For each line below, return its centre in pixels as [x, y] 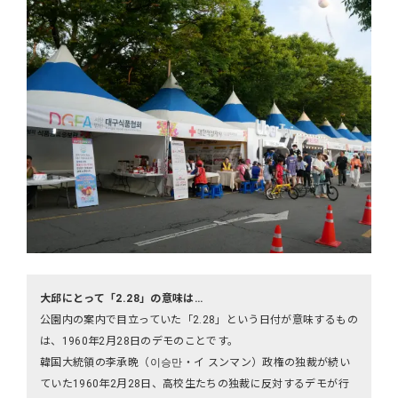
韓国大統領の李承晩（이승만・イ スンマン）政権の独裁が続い [195, 362]
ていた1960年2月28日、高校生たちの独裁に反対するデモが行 [195, 384]
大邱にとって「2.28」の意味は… [121, 298]
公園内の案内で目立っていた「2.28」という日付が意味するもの [199, 320]
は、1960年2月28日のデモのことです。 [139, 341]
